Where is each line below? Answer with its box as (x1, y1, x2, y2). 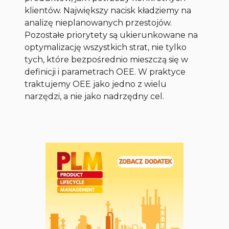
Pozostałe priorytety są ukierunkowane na (25, 30, 198, 40)
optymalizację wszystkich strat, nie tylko (25, 42, 187, 53)
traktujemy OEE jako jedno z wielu (25, 79, 167, 89)
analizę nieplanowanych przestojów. (25, 18, 172, 28)
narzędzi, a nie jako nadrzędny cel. (25, 91, 165, 102)
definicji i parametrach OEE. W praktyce (25, 67, 186, 77)
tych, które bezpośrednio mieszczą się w (25, 55, 189, 65)
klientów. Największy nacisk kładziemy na (25, 6, 192, 16)
